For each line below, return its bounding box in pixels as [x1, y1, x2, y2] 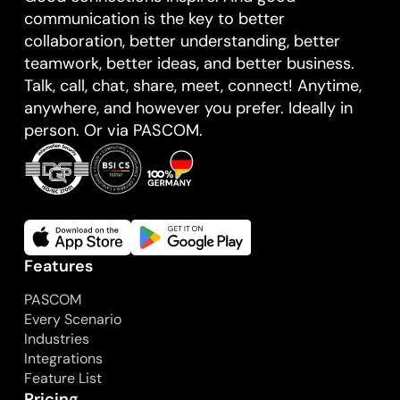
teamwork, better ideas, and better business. [23, 52, 354, 74]
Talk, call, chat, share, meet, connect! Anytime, [23, 74, 362, 96]
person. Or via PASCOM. [23, 119, 203, 141]
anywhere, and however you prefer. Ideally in [23, 96, 353, 119]
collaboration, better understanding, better [23, 29, 340, 52]
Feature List [23, 369, 102, 388]
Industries [23, 329, 89, 349]
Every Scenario [23, 310, 121, 329]
